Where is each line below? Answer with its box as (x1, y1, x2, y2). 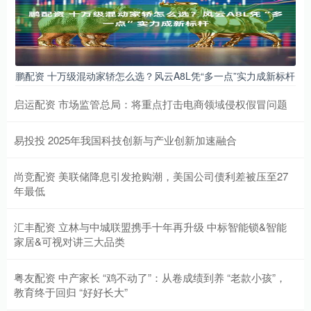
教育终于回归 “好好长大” (14, 285, 128, 300)
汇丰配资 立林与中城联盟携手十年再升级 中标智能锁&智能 (14, 219, 287, 235)
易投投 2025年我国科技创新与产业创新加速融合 (14, 133, 237, 148)
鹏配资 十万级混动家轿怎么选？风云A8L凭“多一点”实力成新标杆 (15, 69, 295, 83)
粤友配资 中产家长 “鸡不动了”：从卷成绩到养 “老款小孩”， (14, 270, 286, 285)
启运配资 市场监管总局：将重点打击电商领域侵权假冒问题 (14, 96, 287, 112)
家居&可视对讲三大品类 (14, 234, 125, 249)
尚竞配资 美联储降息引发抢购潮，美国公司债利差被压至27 (14, 169, 288, 184)
